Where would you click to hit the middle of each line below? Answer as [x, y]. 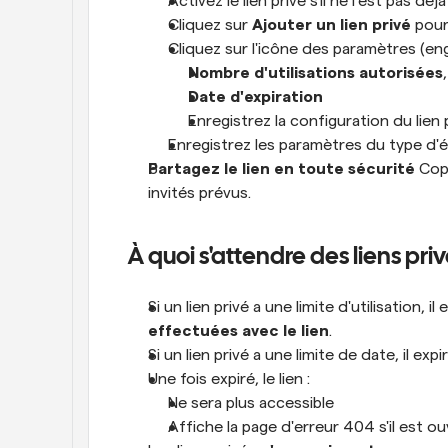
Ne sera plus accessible [251, 403]
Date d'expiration [255, 97]
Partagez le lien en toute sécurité [281, 169]
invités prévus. [199, 193]
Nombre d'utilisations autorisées [315, 73]
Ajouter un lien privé [331, 25]
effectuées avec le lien [238, 331]
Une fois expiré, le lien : [229, 379]
